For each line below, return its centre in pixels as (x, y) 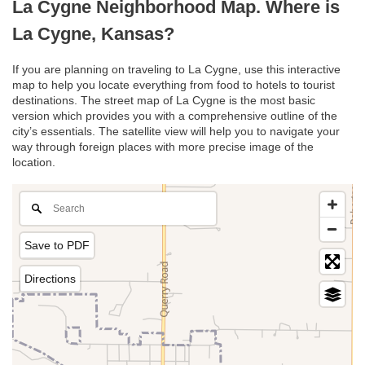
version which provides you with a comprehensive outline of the (175, 116)
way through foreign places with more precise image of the (163, 147)
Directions (50, 279)
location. (34, 163)
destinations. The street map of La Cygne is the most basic (164, 101)
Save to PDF (57, 246)
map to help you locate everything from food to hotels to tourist (174, 85)
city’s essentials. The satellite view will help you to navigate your (176, 132)
